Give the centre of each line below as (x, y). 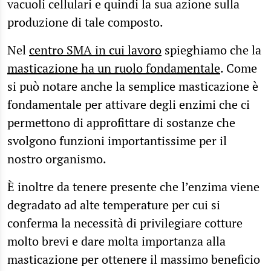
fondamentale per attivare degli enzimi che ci (129, 104)
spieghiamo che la (211, 50)
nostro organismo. (57, 158)
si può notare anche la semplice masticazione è (133, 86)
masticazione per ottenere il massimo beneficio (134, 259)
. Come (239, 68)
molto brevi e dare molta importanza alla (116, 241)
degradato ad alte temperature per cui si (114, 204)
